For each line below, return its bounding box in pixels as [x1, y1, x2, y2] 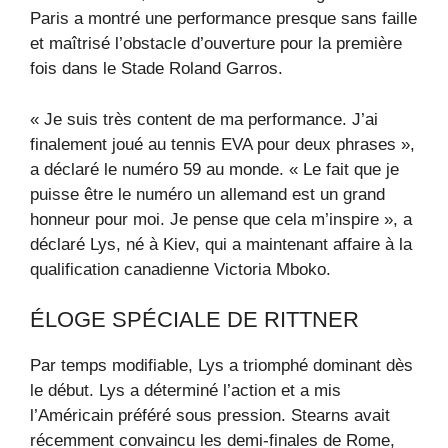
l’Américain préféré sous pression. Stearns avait [30, 406, 390, 426]
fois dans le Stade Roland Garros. [30, 59, 283, 79]
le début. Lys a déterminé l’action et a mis [30, 381, 341, 401]
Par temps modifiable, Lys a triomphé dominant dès [30, 356, 413, 376]
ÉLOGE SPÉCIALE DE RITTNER [30, 307, 359, 333]
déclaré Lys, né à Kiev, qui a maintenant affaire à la [30, 234, 412, 254]
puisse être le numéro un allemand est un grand [30, 184, 385, 204]
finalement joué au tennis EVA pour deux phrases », [30, 134, 415, 154]
